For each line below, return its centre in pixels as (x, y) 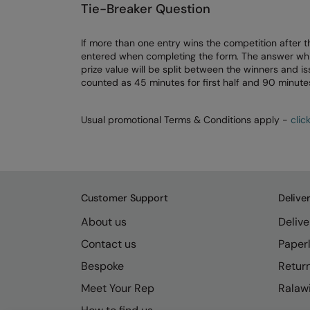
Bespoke (102, 266)
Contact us (109, 244)
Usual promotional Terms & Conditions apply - (186, 119)
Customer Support (125, 198)
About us (104, 221)
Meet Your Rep (118, 288)
